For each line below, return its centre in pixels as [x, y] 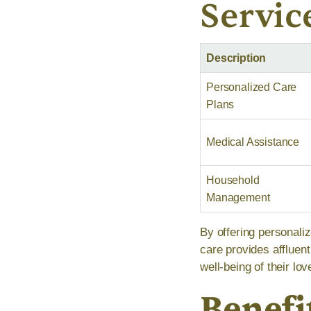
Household [233, 180]
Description [236, 58]
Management [238, 198]
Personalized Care [252, 87]
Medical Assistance [253, 142]
